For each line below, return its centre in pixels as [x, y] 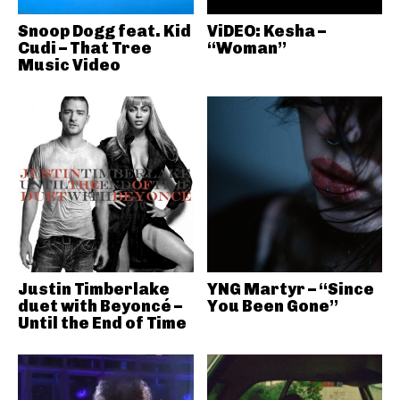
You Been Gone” [272, 306]
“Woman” [246, 48]
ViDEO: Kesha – [266, 31]
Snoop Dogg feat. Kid [104, 31]
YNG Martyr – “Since [290, 289]
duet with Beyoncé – [100, 306]
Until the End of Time [102, 323]
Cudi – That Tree [85, 48]
